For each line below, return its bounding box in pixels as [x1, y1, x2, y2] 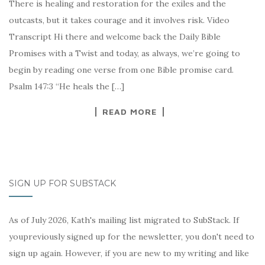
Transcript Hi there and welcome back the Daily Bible [9, 31, 221, 42]
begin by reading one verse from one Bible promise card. [9, 64, 234, 75]
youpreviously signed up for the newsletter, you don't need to [9, 231, 254, 242]
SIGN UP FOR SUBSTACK [9, 177, 116, 189]
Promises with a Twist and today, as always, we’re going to [9, 47, 240, 59]
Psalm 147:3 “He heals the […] [9, 80, 124, 92]
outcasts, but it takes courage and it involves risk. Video [9, 14, 230, 25]
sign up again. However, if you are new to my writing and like [9, 247, 249, 258]
